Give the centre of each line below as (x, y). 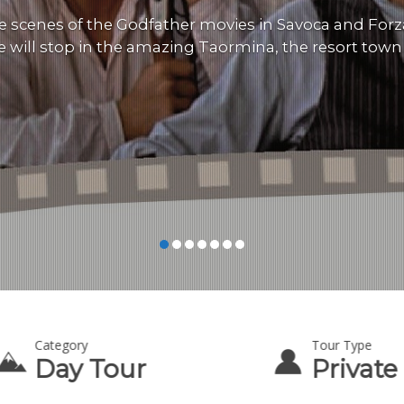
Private (354, 369)
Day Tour (91, 369)
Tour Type (342, 345)
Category (61, 345)
